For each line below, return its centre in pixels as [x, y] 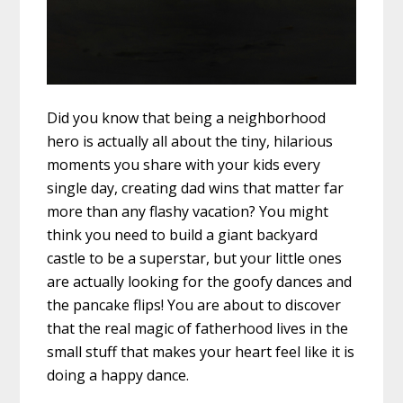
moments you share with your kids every [184, 164]
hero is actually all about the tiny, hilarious [190, 141]
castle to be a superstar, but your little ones [195, 258]
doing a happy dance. [118, 375]
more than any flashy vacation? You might [188, 211]
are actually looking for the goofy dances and [200, 281]
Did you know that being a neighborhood [187, 117]
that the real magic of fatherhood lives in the [198, 328]
